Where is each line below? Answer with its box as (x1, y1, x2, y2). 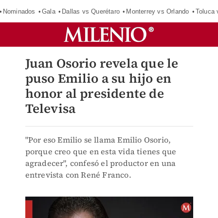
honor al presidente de (25, 85, 164, 102)
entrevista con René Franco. (25, 169, 131, 180)
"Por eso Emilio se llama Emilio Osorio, (25, 134, 171, 145)
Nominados (2, 7, 36, 15)
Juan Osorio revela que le (25, 54, 179, 72)
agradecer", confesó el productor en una (25, 158, 176, 168)
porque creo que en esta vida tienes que (25, 146, 177, 157)
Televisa (25, 100, 76, 117)
